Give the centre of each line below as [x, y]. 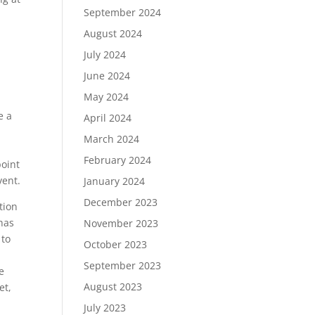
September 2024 [123, 12]
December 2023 [121, 202]
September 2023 [123, 265]
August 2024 [113, 33]
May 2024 [107, 97]
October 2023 [116, 244]
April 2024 [108, 118]
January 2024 [115, 181]
